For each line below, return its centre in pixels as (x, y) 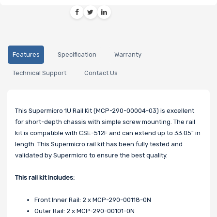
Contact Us (101, 73)
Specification (77, 55)
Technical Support (39, 73)
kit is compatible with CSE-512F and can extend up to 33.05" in (108, 133)
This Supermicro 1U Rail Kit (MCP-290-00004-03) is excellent (105, 111)
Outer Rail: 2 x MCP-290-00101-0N (85, 211)
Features (26, 55)
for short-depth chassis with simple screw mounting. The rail (105, 122)
